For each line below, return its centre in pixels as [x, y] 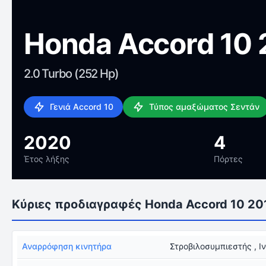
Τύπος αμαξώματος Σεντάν [204, 107]
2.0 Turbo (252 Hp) [71, 74]
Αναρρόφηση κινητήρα [67, 246]
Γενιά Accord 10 [82, 107]
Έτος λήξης [47, 159]
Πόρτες [228, 159]
